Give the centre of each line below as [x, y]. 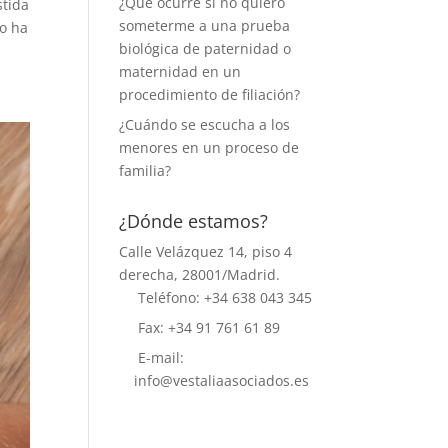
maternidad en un [180, 71]
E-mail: [159, 357]
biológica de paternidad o [205, 48]
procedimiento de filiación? [210, 94]
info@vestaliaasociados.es [222, 380]
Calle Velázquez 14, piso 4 [206, 251]
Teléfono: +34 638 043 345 [223, 297]
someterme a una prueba [205, 25]
